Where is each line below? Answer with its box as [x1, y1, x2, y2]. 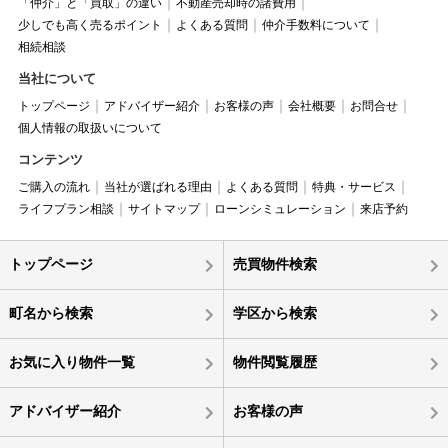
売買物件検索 [232, 255, 317, 272]
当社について [17, 70, 96, 86]
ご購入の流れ [17, 179, 90, 194]
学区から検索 [232, 304, 317, 321]
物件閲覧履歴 [232, 353, 317, 370]
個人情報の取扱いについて [17, 120, 162, 135]
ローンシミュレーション [213, 201, 346, 216]
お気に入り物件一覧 [8, 353, 135, 370]
